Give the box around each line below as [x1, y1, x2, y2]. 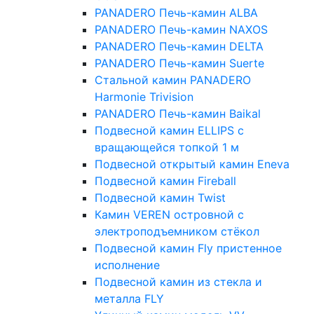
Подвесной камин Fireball [95, 174, 236, 189]
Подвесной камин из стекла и [95, 275, 262, 289]
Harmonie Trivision [95, 90, 193, 104]
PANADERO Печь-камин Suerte [95, 56, 264, 71]
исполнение [95, 258, 160, 273]
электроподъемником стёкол [95, 224, 259, 239]
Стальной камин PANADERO [95, 73, 251, 88]
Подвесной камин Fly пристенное [95, 241, 282, 256]
